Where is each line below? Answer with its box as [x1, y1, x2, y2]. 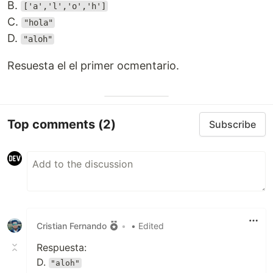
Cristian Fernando [37, 220, 107, 231]
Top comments [7, 116, 98, 132]
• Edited [131, 220, 164, 231]
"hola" [23, 18, 53, 27]
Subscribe [209, 118, 256, 130]
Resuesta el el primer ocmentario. [7, 59, 179, 72]
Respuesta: [37, 241, 87, 253]
